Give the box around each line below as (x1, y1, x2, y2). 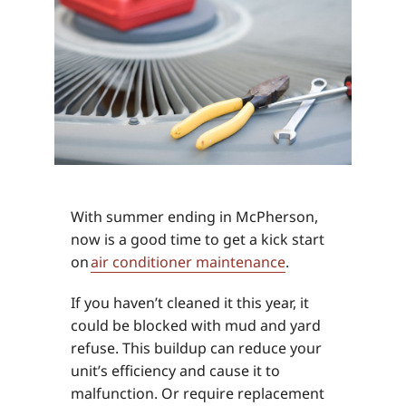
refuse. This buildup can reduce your (70, 338, 322, 359)
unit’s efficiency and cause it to (70, 361, 280, 382)
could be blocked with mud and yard (70, 315, 321, 336)
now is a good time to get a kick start (70, 229, 324, 250)
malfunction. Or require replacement (70, 383, 324, 404)
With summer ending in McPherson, (70, 207, 318, 227)
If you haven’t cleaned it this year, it (70, 293, 309, 314)
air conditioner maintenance (90, 252, 285, 273)
